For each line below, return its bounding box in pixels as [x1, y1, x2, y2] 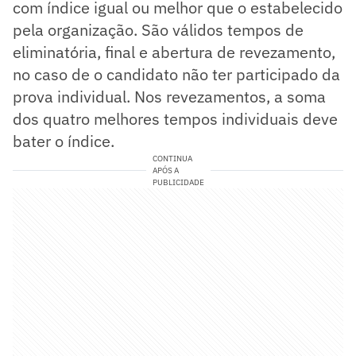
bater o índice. [13, 130, 114, 152]
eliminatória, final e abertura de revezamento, [13, 41, 335, 63]
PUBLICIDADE [152, 176, 204, 188]
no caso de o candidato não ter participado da [13, 63, 340, 85]
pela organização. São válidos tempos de [13, 18, 304, 41]
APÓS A [152, 164, 179, 176]
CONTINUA [152, 153, 192, 164]
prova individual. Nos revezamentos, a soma [13, 85, 326, 107]
